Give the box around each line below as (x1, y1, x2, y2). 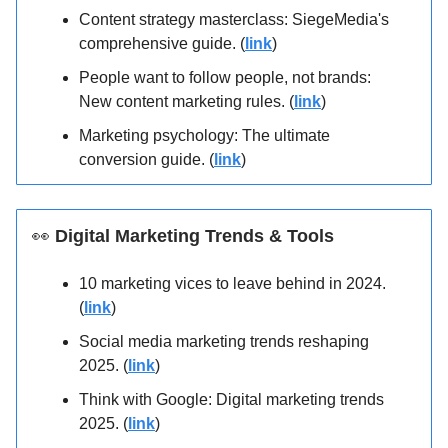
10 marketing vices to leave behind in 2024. (79, 275, 386, 293)
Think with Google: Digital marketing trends (79, 391, 384, 409)
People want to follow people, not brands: (79, 69, 371, 87)
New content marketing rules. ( (79, 93, 294, 111)
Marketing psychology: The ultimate (79, 127, 330, 145)
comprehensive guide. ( (79, 35, 245, 53)
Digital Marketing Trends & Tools (50, 226, 334, 247)
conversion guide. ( (79, 151, 214, 169)
